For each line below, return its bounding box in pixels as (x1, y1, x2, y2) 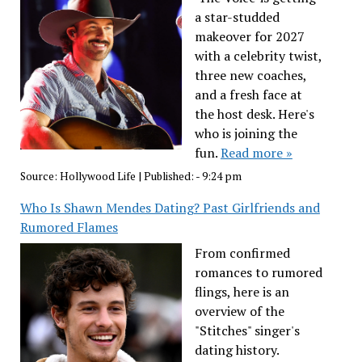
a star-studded (194, 8, 280, 27)
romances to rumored (194, 263, 322, 281)
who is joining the (194, 124, 297, 143)
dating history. (194, 340, 279, 359)
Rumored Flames (19, 217, 118, 236)
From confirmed (194, 243, 290, 262)
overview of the (194, 301, 284, 320)
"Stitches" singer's (194, 321, 300, 339)
